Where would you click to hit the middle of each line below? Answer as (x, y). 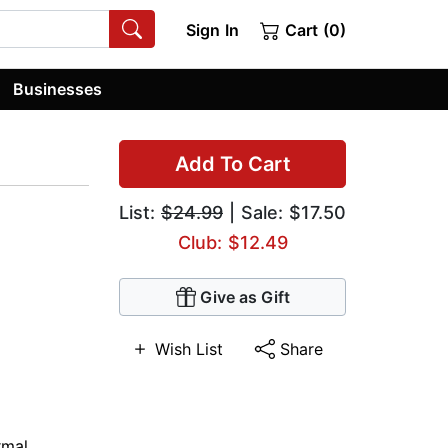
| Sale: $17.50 (284, 213)
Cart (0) (313, 30)
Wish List (188, 349)
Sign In (212, 30)
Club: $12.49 (232, 243)
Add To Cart (232, 164)
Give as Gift (244, 297)
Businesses (58, 88)
